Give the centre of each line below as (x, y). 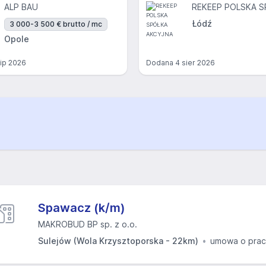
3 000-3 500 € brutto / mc (56, 24)
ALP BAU (21, 7)
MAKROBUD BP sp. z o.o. (88, 224)
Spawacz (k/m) (82, 208)
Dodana (161, 63)
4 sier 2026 (195, 63)
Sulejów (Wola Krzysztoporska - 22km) (118, 241)
